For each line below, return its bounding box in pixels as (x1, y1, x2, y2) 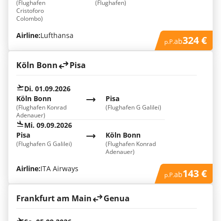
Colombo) (16, 14, 43, 23)
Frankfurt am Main (16, 193, 92, 204)
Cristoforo (16, 6, 44, 15)
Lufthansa (40, 31, 74, 40)
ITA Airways (40, 164, 78, 173)
